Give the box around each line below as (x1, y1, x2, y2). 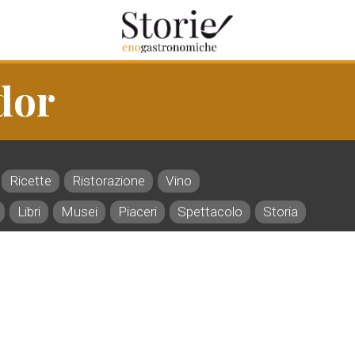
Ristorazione (72, 173, 145, 189)
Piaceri (118, 204, 157, 219)
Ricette (10, 173, 52, 189)
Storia (263, 204, 298, 219)
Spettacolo (177, 204, 242, 219)
